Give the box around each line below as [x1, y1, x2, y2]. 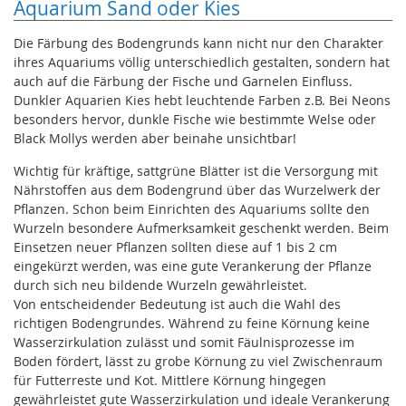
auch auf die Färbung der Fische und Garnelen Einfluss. [14, 72, 353, 91]
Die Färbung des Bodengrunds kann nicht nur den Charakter [14, 34, 383, 53]
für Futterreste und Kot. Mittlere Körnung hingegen [14, 371, 326, 389]
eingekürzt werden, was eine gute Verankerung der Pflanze [14, 256, 372, 275]
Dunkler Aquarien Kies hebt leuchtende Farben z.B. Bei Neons [14, 92, 391, 110]
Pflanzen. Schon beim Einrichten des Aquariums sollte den [14, 199, 370, 217]
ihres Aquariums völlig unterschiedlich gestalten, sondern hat [14, 53, 390, 72]
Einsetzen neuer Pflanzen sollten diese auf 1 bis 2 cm [14, 237, 337, 256]
